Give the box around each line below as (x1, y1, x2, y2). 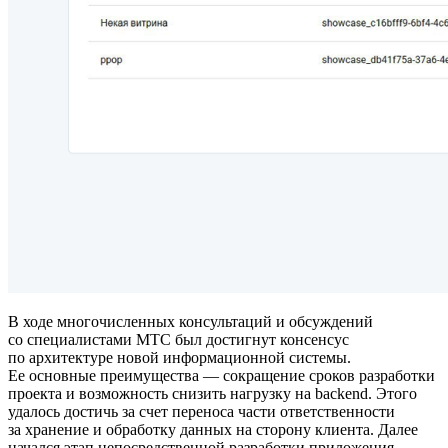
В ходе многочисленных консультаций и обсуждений (8, 313, 373, 331)
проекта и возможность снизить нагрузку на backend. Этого (8, 385, 417, 403)
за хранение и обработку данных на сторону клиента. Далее (8, 421, 418, 439)
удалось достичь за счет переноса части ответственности (8, 403, 395, 421)
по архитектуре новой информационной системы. (8, 349, 351, 367)
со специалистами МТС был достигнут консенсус (8, 331, 349, 349)
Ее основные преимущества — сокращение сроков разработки (8, 367, 435, 385)
